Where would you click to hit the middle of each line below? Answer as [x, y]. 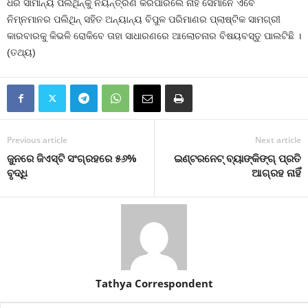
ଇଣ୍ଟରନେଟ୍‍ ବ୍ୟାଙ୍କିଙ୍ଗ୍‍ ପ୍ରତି [238, 158]
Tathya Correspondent [154, 283]
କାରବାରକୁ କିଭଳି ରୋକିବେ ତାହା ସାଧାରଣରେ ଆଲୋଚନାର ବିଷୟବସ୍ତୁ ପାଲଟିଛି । [154, 36]
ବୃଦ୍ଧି [17, 173]
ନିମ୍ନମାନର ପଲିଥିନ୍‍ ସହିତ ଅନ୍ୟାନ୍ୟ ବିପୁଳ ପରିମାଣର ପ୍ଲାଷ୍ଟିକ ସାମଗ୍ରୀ [144, 19]
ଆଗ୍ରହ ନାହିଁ [276, 173]
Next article [278, 140]
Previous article [37, 140]
